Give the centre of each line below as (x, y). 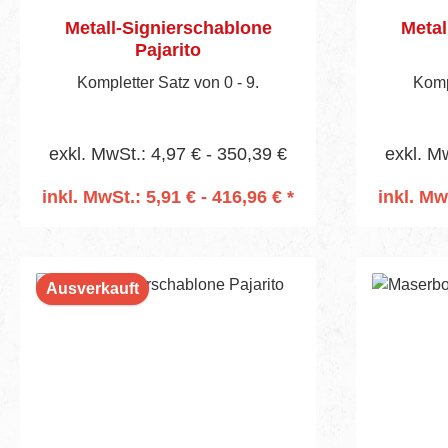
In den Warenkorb (168, 224)
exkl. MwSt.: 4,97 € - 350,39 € (168, 153)
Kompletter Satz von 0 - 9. (168, 82)
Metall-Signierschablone (168, 27)
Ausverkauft (92, 288)
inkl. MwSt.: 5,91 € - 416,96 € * (168, 196)
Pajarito (168, 49)
